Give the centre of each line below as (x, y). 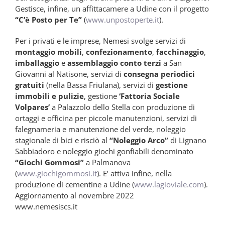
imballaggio (38, 63)
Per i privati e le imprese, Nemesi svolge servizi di (100, 41)
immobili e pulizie (49, 96)
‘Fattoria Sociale (149, 96)
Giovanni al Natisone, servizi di (69, 74)
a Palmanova (107, 162)
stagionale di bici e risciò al (62, 140)
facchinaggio (180, 52)
